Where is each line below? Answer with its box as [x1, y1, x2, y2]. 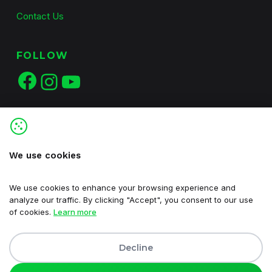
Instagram [59, 57, 158, 83]
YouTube [81, 57, 167, 83]
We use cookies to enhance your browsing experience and [9, 182, 236, 192]
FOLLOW [16, 49, 69, 61]
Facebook [37, 56, 131, 82]
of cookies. [9, 206, 53, 217]
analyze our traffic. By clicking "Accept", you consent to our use [9, 194, 253, 205]
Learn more [53, 206, 97, 217]
